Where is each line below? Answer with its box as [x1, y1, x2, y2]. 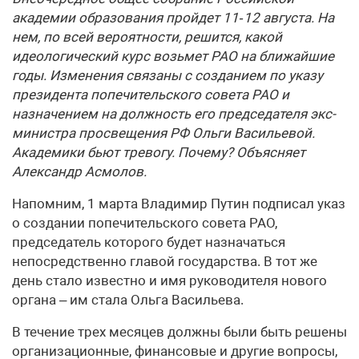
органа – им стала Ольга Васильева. [12, 292, 244, 308]
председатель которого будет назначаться [12, 234, 285, 250]
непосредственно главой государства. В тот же [12, 253, 317, 269]
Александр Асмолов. [12, 163, 147, 179]
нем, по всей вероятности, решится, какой [12, 29, 282, 45]
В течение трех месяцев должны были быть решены [12, 324, 347, 340]
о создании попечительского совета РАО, [12, 215, 277, 231]
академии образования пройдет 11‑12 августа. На [12, 10, 334, 26]
